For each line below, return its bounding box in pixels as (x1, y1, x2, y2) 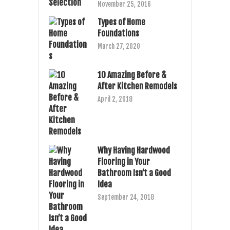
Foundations (98, 28, 139, 39)
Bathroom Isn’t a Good (98, 167, 171, 178)
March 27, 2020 (98, 42, 140, 50)
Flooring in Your (98, 156, 150, 167)
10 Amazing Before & (98, 69, 166, 80)
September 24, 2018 (98, 193, 154, 201)
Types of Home (98, 16, 145, 27)
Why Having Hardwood (98, 145, 170, 156)
